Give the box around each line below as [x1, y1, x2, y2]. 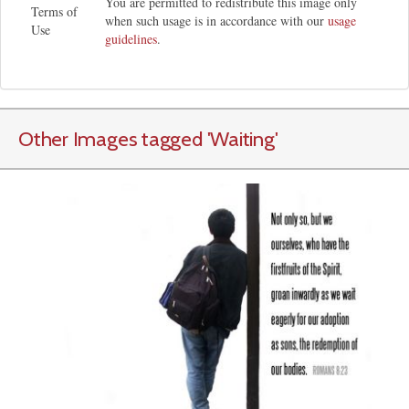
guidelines [105, 30, 157, 48]
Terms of [31, 3, 78, 21]
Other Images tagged [18, 126, 207, 152]
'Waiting [206, 126, 275, 152]
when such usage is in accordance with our [105, 12, 328, 30]
